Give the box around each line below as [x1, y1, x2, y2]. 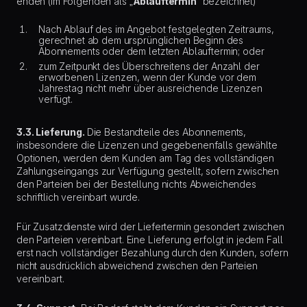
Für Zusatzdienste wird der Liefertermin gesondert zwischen [16, 221, 284, 232]
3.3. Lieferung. [16, 126, 87, 138]
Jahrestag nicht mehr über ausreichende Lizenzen [38, 82, 262, 94]
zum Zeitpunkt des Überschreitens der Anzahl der [38, 60, 260, 72]
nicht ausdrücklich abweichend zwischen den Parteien [16, 260, 258, 271]
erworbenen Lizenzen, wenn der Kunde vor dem [38, 71, 256, 83]
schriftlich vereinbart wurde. [16, 191, 140, 203]
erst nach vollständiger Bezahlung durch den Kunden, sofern [16, 247, 288, 258]
